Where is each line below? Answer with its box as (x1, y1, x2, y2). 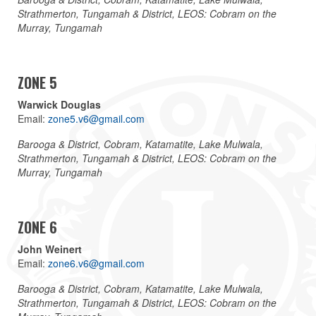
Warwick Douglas (18, 97, 101, 111)
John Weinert (18, 241, 82, 256)
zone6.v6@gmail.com (48, 255, 145, 270)
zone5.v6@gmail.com (48, 111, 145, 126)
